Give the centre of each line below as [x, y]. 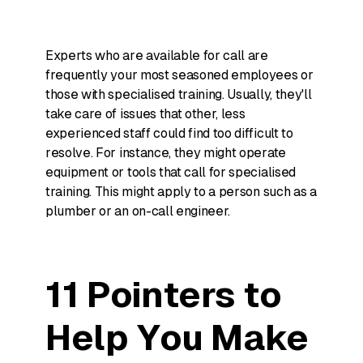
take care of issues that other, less [145, 114]
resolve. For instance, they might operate [166, 153]
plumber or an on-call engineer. [138, 211]
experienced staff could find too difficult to [169, 133]
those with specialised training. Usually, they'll [179, 94]
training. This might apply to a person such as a [181, 192]
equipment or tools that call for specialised [171, 172]
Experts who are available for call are [157, 56]
